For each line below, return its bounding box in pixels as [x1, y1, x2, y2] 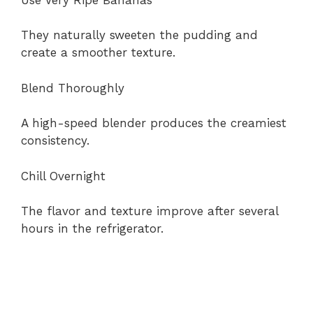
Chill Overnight [21, 168, 105, 183]
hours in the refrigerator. [21, 221, 163, 236]
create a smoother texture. [21, 45, 175, 60]
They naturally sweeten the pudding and [21, 28, 258, 43]
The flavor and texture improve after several [21, 204, 278, 219]
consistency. [21, 133, 89, 148]
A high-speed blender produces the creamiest [21, 116, 286, 131]
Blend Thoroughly [21, 80, 124, 95]
